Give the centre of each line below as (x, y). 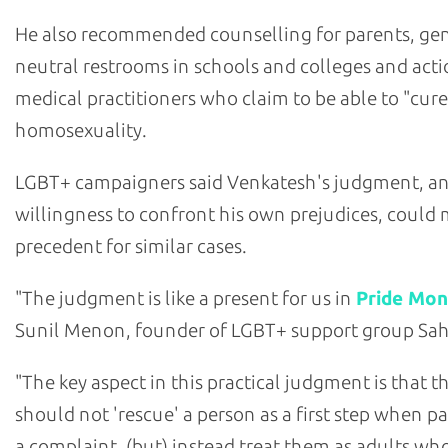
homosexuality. (80, 130)
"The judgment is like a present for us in (185, 298)
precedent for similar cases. (130, 246)
